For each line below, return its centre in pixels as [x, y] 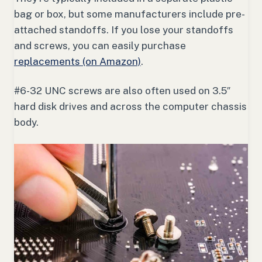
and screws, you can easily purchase [100, 46]
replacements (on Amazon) [77, 62]
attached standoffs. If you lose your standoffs [124, 30]
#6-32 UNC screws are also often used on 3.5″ [122, 91]
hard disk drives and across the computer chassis [130, 107]
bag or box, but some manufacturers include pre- [130, 14]
